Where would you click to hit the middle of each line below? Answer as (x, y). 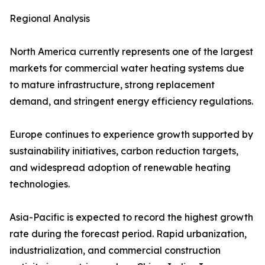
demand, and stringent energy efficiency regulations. (131, 101)
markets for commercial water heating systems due (127, 68)
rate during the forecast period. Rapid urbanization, (128, 234)
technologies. (40, 184)
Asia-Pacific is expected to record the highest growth (131, 217)
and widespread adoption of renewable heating (120, 168)
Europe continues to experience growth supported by (131, 135)
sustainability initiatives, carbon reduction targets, (124, 151)
